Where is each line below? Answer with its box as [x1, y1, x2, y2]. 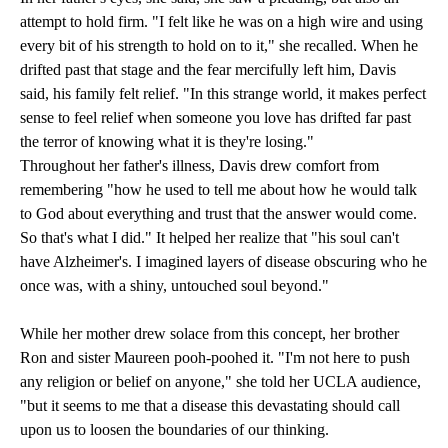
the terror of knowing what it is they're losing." [20, 133, 314, 151]
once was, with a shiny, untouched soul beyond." [20, 277, 329, 295]
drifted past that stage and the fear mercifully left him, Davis [20, 61, 396, 79]
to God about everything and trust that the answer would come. [20, 205, 417, 223]
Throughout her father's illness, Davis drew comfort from [20, 157, 379, 175]
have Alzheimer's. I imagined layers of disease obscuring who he [20, 253, 427, 271]
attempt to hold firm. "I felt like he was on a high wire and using [20, 13, 423, 31]
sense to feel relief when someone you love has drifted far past [20, 109, 411, 127]
